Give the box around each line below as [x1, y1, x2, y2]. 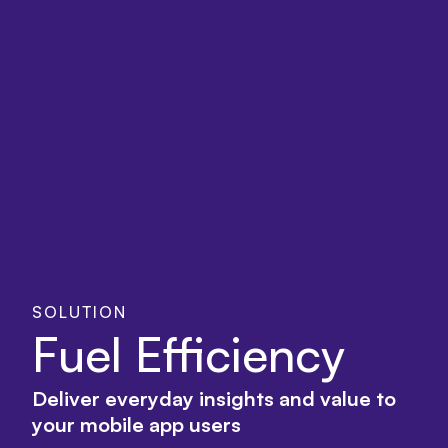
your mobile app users [32, 412, 251, 438]
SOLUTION [32, 302, 127, 323]
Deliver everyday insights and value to [32, 386, 396, 412]
